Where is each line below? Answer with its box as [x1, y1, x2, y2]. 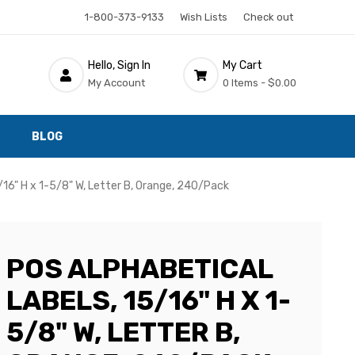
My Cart [222, 58, 262, 72]
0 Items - [222, 76, 265, 89]
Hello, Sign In [87, 58, 151, 72]
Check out [242, 11, 293, 23]
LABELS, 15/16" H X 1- [6, 284, 291, 317]
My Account [87, 76, 145, 89]
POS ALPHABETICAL [6, 253, 273, 285]
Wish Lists [179, 11, 227, 23]
